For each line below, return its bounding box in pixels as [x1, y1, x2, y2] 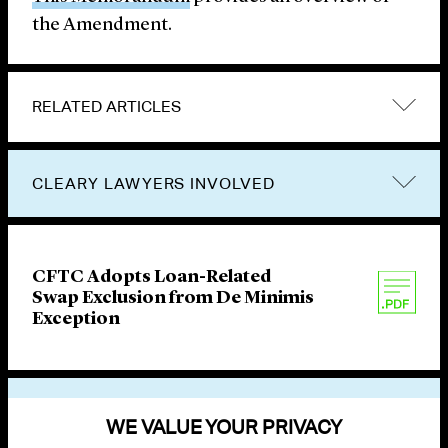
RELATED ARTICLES [32, 97, 181, 117]
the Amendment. [32, 16, 172, 36]
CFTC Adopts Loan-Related [32, 268, 271, 287]
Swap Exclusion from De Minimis [32, 289, 314, 308]
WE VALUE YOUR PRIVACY [106, 414, 342, 439]
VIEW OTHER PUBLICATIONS [32, 402, 267, 422]
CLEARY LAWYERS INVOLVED [32, 174, 276, 194]
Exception [32, 310, 120, 329]
